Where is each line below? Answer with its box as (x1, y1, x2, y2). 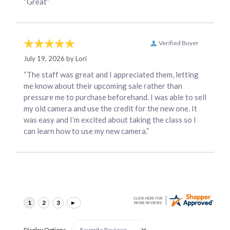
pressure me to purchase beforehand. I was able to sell (24, 92, 206, 102)
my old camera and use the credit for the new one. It (24, 104, 197, 113)
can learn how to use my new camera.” (24, 126, 149, 136)
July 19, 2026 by (24, 54, 75, 63)
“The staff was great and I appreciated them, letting (24, 70, 199, 80)
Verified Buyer (159, 39, 199, 47)
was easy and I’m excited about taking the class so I (24, 115, 196, 125)
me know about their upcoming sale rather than (24, 81, 182, 91)
